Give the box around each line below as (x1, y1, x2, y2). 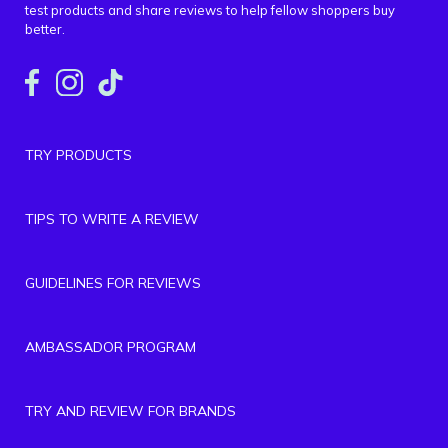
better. (25, 20, 65, 37)
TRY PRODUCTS (25, 145, 132, 164)
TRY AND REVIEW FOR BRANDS (25, 401, 236, 420)
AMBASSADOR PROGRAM (25, 337, 196, 356)
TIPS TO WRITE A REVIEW (25, 209, 199, 228)
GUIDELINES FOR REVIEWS (25, 273, 201, 292)
